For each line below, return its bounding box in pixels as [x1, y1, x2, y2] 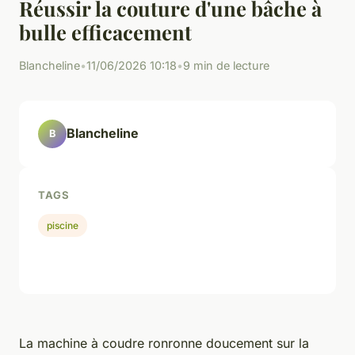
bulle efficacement [19, 17, 192, 45]
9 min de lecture [183, 58, 269, 72]
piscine [47, 219, 79, 231]
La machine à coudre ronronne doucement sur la [19, 335, 309, 352]
